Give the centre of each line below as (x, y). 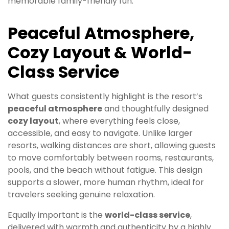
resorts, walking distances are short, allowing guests (112, 145)
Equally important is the (56, 215)
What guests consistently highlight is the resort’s (105, 96)
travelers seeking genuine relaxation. (81, 194)
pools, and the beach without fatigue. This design (105, 170)
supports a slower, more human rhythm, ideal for (106, 182)
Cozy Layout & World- (100, 52)
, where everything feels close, (119, 121)
